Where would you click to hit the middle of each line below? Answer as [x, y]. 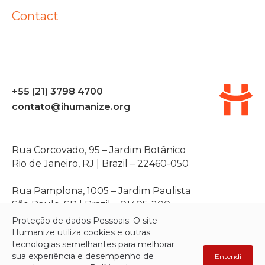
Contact [35, 16]
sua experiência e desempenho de [83, 256]
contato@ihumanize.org [71, 107]
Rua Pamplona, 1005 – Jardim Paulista [101, 191]
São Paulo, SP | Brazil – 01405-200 [91, 205]
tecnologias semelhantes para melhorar [93, 244]
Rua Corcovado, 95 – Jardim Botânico [99, 150]
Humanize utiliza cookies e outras [81, 232]
